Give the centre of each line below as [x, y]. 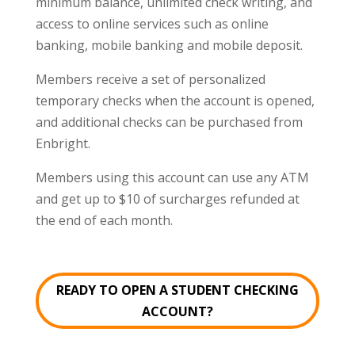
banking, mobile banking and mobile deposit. [169, 45]
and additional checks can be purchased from [169, 122]
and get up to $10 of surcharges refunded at [167, 198]
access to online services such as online [152, 23]
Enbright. [63, 143]
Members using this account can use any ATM [172, 177]
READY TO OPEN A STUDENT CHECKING [177, 290]
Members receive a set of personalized [150, 79]
